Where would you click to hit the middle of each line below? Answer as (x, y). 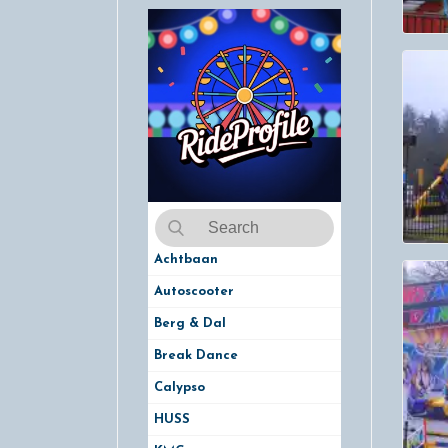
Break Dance (196, 356)
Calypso (179, 388)
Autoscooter (194, 292)
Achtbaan (186, 260)
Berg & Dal (190, 324)
